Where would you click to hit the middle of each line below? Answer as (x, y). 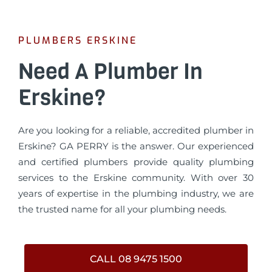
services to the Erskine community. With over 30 (136, 178)
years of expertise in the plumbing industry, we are (136, 193)
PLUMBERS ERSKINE (78, 40)
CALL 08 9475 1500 (136, 259)
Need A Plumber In (110, 71)
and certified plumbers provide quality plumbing (136, 162)
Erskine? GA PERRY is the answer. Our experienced (136, 146)
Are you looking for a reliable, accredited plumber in (136, 130)
